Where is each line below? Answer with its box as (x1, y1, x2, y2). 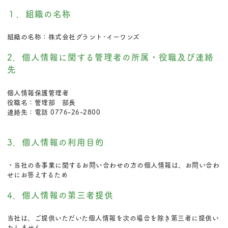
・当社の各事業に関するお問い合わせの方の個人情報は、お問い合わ (7, 159, 220, 169)
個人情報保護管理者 (7, 87, 69, 97)
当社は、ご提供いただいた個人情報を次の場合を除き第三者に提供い (7, 213, 219, 223)
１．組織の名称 (7, 8, 71, 20)
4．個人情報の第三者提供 (7, 188, 113, 201)
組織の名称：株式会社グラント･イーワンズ (7, 32, 140, 42)
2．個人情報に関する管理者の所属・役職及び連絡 (7, 51, 214, 64)
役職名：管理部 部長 (7, 97, 76, 107)
